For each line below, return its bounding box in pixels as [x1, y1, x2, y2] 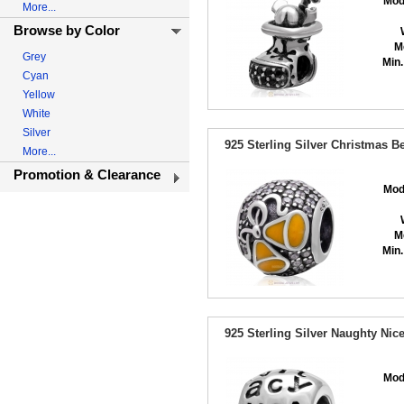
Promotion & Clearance [14, 167, 161, 182]
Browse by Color [14, 23, 120, 38]
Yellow [23, 88, 55, 101]
